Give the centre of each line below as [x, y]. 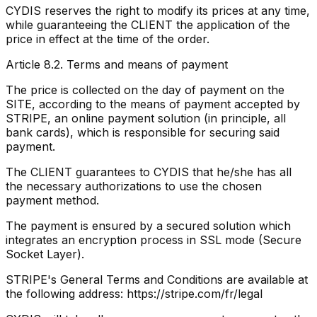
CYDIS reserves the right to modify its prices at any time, [158, 10]
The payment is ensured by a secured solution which [148, 225]
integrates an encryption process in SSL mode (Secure [154, 240]
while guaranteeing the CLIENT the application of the [148, 24]
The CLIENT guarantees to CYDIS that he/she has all [149, 172]
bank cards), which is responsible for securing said [143, 132]
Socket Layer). [45, 254]
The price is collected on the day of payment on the [145, 90]
